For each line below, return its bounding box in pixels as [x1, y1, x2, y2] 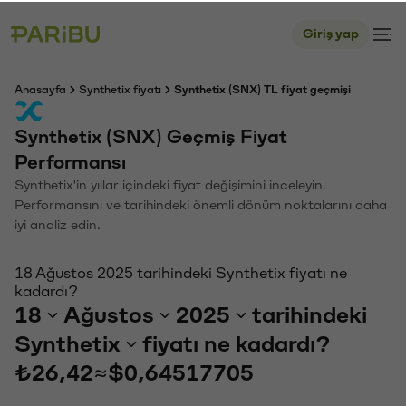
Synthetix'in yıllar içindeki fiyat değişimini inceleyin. [14, 177, 326, 190]
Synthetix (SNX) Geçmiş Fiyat [14, 126, 287, 145]
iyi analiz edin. [14, 217, 101, 230]
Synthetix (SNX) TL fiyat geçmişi [174, 82, 351, 93]
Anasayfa [14, 82, 66, 93]
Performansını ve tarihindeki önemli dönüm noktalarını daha [14, 197, 387, 210]
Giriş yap [303, 25, 359, 39]
